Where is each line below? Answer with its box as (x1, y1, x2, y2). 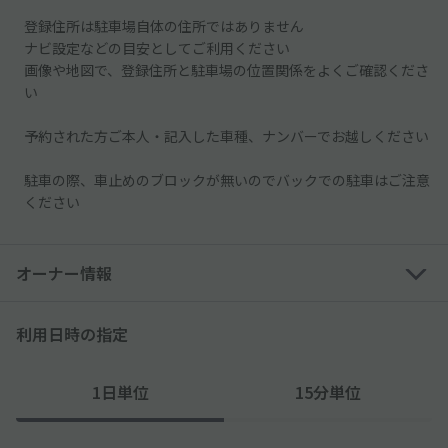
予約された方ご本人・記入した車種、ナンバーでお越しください (24, 125, 429, 146)
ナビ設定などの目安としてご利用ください (24, 37, 290, 58)
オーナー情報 (16, 260, 112, 285)
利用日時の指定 (16, 321, 128, 346)
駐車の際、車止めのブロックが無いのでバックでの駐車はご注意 (24, 169, 430, 190)
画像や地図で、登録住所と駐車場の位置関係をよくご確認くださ (24, 59, 429, 80)
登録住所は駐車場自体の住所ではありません (24, 15, 304, 36)
